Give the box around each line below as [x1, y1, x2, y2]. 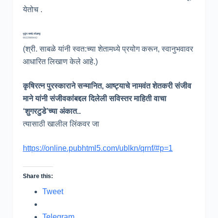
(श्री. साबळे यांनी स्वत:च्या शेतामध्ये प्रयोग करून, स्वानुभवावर [22, 45, 193, 54]
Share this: [22, 173, 53, 180]
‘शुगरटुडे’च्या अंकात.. [22, 107, 81, 116]
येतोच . [22, 5, 42, 14]
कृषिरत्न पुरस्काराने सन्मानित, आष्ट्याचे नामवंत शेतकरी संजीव [22, 82, 191, 91]
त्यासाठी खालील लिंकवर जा [22, 120, 99, 128]
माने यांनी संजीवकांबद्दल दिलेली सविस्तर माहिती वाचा [22, 94, 166, 103]
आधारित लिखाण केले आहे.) [22, 57, 98, 66]
